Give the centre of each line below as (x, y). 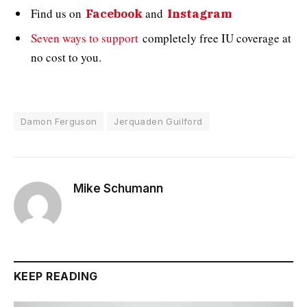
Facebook (114, 14)
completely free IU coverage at (215, 38)
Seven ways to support (85, 38)
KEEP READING (56, 277)
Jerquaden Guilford (158, 122)
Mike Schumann (118, 189)
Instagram (199, 14)
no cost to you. (66, 57)
